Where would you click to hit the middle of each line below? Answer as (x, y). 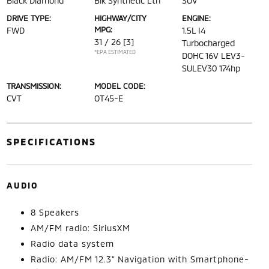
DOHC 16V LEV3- (214, 56)
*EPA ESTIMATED (115, 52)
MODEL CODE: (119, 86)
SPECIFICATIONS (51, 141)
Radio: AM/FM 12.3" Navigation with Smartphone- (140, 259)
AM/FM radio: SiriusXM (80, 228)
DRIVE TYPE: (29, 18)
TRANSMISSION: (34, 86)
